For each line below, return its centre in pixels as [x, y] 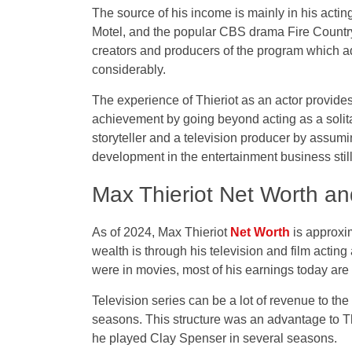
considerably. [129, 70]
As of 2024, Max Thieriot [161, 233]
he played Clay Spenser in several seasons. [214, 339]
